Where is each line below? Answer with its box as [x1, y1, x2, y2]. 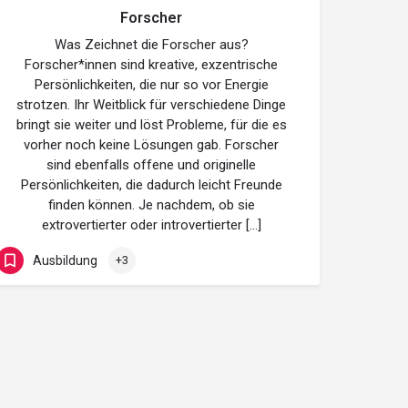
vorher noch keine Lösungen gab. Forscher [24, 137, 279, 153]
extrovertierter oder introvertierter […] [41, 217, 261, 233]
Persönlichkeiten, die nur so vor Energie [34, 76, 269, 93]
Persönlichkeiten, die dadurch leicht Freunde [20, 177, 282, 193]
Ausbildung [33, 252, 97, 268]
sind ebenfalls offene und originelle [46, 157, 256, 173]
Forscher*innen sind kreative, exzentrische [25, 56, 278, 73]
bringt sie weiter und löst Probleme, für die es [15, 117, 287, 133]
